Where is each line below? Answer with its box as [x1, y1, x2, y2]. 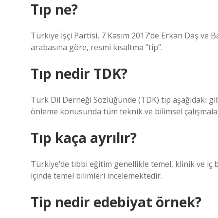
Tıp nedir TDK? [31, 64, 127, 83]
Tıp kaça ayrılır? [31, 128, 137, 147]
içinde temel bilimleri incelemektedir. [31, 170, 162, 181]
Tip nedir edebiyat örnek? [31, 193, 201, 211]
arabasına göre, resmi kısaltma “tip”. [31, 42, 163, 53]
